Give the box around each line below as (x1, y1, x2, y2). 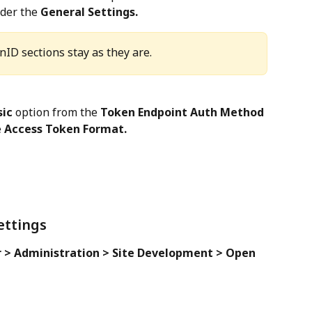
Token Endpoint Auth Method (100, 104, 264, 120)
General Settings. (40, 4, 138, 20)
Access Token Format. (4, 120, 127, 136)
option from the (13, 104, 100, 120)
